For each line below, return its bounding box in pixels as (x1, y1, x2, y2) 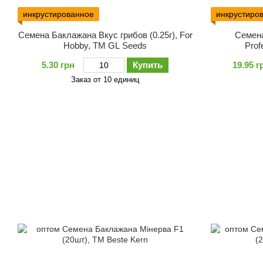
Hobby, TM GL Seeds (63, 40, 147, 50)
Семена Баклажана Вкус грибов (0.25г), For (18, 29, 193, 40)
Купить (133, 59, 163, 70)
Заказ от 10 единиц (71, 75, 140, 84)
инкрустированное (23, 9, 94, 19)
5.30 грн (42, 59, 75, 70)
